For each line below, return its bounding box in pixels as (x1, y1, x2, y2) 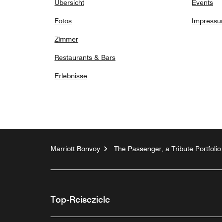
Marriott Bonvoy (51, 145, 100, 153)
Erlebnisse (55, 72, 87, 80)
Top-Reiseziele (51, 194, 110, 205)
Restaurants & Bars (55, 54, 115, 62)
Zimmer (55, 35, 78, 44)
